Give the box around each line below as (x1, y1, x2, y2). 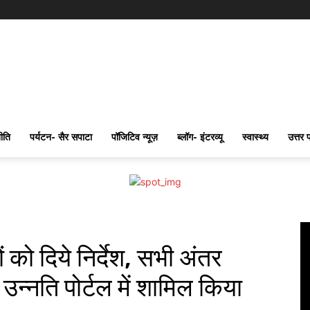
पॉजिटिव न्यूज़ (111, 130, 158, 143)
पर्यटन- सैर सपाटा (30, 130, 92, 143)
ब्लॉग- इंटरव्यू (177, 130, 223, 143)
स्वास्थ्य (242, 130, 268, 143)
